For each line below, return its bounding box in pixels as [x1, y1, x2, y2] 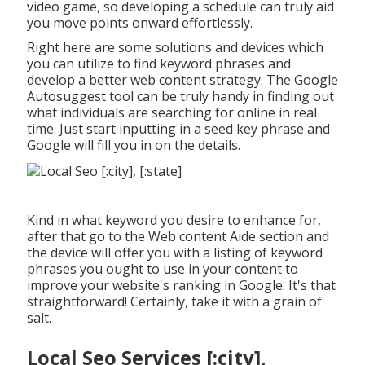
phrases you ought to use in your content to [26, 259, 298, 278]
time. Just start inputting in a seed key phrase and [26, 120, 330, 139]
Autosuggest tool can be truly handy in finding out [26, 87, 334, 106]
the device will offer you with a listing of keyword [26, 243, 323, 262]
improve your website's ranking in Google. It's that [26, 275, 336, 294]
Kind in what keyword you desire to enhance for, [26, 210, 321, 229]
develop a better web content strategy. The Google [26, 71, 338, 90]
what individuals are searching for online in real [26, 103, 317, 122]
